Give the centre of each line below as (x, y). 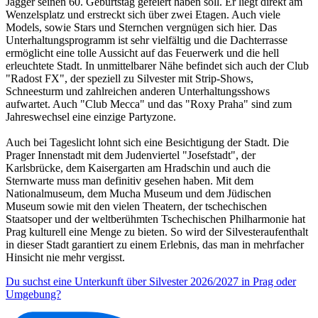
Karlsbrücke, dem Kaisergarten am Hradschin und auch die (138, 168)
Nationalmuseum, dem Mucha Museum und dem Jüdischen (138, 194)
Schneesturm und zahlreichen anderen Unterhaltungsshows (138, 92)
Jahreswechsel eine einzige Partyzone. (91, 117)
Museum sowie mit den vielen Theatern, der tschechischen (136, 207)
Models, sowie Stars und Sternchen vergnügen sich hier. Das (141, 28)
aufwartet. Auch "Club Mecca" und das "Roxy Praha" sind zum (149, 104)
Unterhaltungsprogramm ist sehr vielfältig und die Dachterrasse (147, 40)
